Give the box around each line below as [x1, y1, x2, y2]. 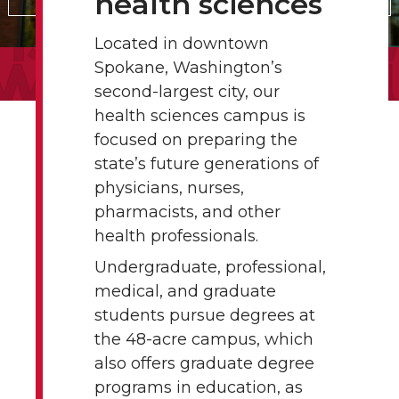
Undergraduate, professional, [94, 257, 326, 278]
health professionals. [94, 226, 258, 247]
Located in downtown [94, 34, 269, 54]
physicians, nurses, [94, 178, 244, 199]
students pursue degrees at [94, 305, 315, 326]
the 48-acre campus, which [94, 330, 313, 350]
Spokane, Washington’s [94, 58, 282, 78]
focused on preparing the [94, 130, 297, 151]
